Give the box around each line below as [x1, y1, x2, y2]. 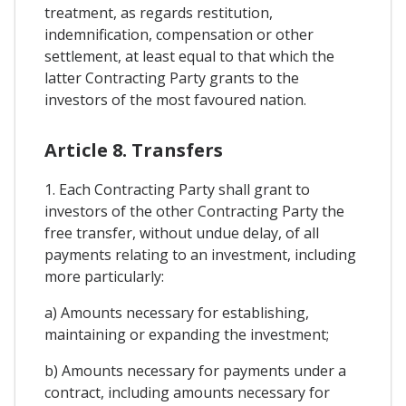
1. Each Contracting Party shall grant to [44, 179, 310, 200]
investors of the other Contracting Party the [44, 201, 344, 222]
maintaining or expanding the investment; [44, 324, 329, 345]
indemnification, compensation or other [44, 24, 314, 44]
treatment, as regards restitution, [44, 3, 273, 23]
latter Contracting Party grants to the [44, 68, 299, 88]
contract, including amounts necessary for [44, 382, 330, 403]
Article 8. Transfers [44, 138, 223, 163]
